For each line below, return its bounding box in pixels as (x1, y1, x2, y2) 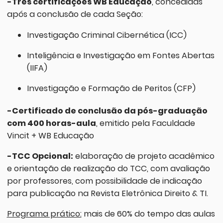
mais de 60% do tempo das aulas (81, 208, 215, 220)
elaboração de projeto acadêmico (73, 150, 215, 162)
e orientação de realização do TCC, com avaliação (6, 162, 210, 174)
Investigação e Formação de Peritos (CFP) (26, 82, 196, 94)
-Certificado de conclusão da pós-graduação (6, 105, 208, 116)
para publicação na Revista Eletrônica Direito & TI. (6, 187, 208, 199)
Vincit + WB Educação (6, 129, 94, 141)
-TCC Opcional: (6, 150, 73, 162)
